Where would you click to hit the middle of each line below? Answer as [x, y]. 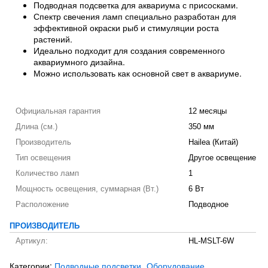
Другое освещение [222, 158]
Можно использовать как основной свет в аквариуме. [138, 73]
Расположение [42, 204]
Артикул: [32, 241]
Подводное [208, 204]
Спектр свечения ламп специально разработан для [135, 16]
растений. [53, 39]
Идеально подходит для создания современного [129, 50]
